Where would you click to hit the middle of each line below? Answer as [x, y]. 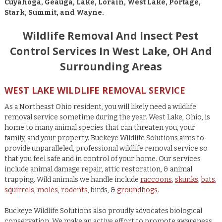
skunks [186, 179]
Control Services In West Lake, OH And [111, 51]
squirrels [19, 190]
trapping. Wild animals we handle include [72, 179]
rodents [74, 190]
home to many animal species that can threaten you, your [100, 127]
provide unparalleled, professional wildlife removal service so [106, 148]
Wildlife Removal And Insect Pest [111, 36]
